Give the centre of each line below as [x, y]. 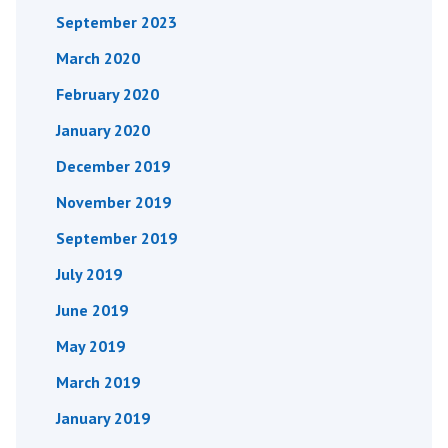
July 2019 [89, 273]
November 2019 [113, 201]
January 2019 [103, 417]
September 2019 [116, 237]
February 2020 [107, 93]
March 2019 [98, 381]
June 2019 [92, 309]
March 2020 [98, 57]
